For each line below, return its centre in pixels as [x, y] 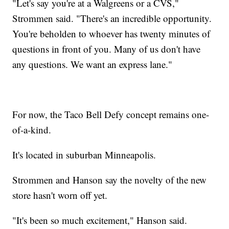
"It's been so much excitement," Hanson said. [100, 220]
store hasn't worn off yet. [60, 195]
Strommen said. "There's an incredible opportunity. [112, 18]
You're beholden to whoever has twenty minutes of [111, 34]
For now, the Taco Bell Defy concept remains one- [111, 114]
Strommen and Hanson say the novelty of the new [110, 180]
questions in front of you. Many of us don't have [107, 49]
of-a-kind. [32, 130]
